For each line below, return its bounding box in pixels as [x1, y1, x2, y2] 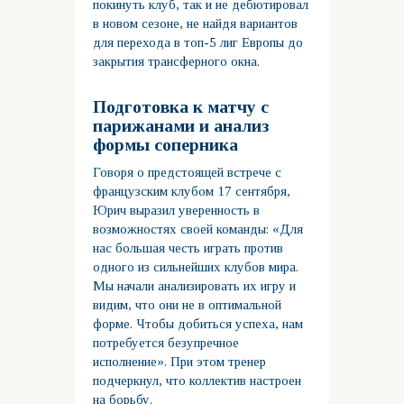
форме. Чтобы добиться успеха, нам [93, 317, 304, 332]
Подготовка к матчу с [93, 97, 270, 117]
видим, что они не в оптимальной [93, 298, 282, 313]
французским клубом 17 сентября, [93, 184, 291, 199]
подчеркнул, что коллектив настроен [93, 373, 302, 389]
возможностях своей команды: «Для [93, 222, 304, 237]
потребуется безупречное [93, 335, 240, 351]
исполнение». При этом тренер [93, 354, 267, 370]
